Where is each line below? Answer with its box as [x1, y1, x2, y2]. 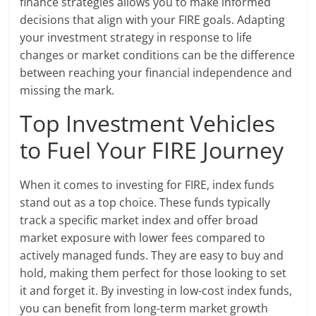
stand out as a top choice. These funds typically [20, 195, 271, 211]
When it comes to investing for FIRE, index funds [20, 177, 275, 193]
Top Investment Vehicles [20, 108, 276, 139]
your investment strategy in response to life [20, 30, 253, 46]
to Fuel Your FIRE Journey [20, 135, 284, 166]
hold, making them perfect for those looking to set [20, 265, 287, 281]
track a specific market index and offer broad [20, 212, 259, 229]
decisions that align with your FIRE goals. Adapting [20, 12, 286, 28]
